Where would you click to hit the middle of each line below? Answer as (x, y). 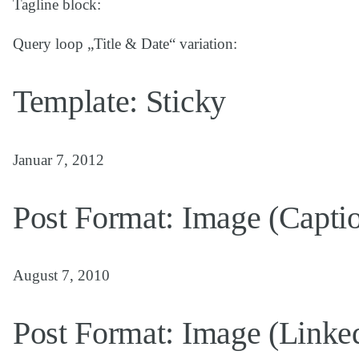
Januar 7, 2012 (58, 159)
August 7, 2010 (61, 275)
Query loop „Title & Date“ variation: (125, 44)
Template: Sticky (119, 102)
